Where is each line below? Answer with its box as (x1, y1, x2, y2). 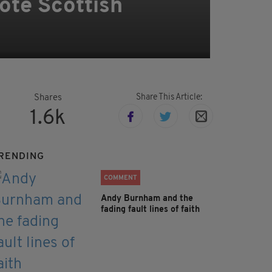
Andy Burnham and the (101, 194, 193, 204)
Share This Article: (135, 93, 202, 103)
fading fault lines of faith (101, 205, 200, 215)
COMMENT (104, 175, 137, 182)
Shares (33, 93, 62, 103)
